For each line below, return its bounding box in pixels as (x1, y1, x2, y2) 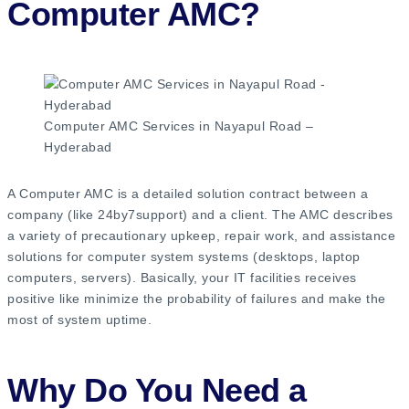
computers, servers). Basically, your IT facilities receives (7, 270, 357, 286)
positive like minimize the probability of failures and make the (7, 291, 386, 307)
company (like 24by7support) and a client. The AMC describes (7, 207, 393, 223)
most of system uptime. (7, 312, 152, 328)
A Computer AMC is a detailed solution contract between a (7, 186, 368, 202)
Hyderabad (44, 140, 116, 155)
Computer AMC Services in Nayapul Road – (44, 119, 314, 134)
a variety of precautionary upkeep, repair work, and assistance (7, 228, 395, 244)
